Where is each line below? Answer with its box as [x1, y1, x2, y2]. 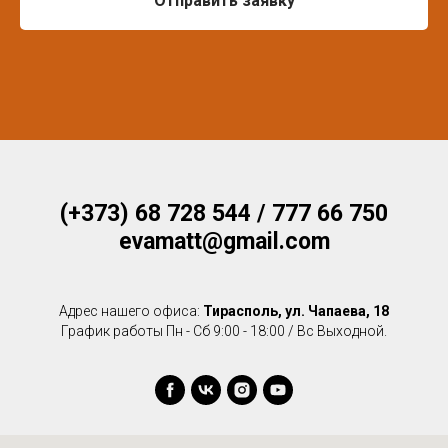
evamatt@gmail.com [118, 228, 330, 256]
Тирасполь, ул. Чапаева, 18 [203, 303, 389, 320]
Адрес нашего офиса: [59, 303, 203, 320]
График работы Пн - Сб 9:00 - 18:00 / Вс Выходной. [61, 323, 387, 340]
